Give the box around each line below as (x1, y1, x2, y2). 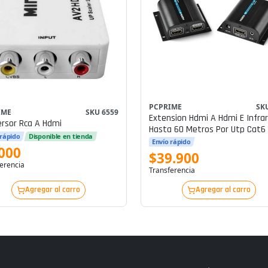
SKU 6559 (86, 107, 119, 118)
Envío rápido (151, 137, 191, 147)
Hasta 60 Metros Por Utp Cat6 (148, 123, 266, 136)
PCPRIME (148, 101, 182, 112)
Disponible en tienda (29, 131, 93, 141)
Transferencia (148, 165, 195, 176)
